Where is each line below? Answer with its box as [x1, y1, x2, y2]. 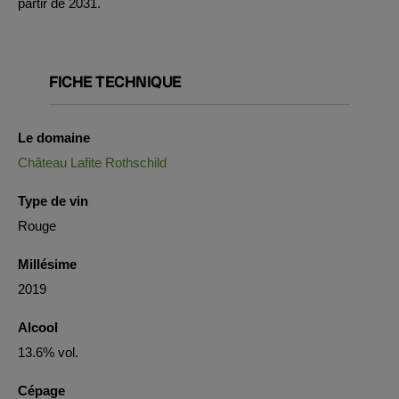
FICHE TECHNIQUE [49, 71, 182, 92]
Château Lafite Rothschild [18, 155, 167, 170]
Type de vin [18, 193, 88, 208]
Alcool [18, 320, 58, 335]
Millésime [18, 256, 77, 272]
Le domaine [18, 130, 90, 145]
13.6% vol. [18, 345, 78, 360]
